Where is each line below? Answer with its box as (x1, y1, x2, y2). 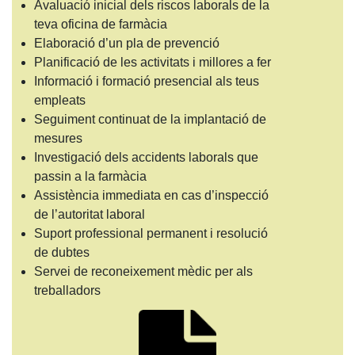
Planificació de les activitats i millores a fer (33, 55, 271, 70)
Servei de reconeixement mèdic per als (33, 265, 253, 279)
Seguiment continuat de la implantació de (33, 113, 266, 127)
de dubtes (33, 246, 90, 260)
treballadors (33, 284, 101, 298)
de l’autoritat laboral (33, 208, 145, 222)
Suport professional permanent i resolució (33, 227, 268, 241)
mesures (33, 132, 82, 146)
